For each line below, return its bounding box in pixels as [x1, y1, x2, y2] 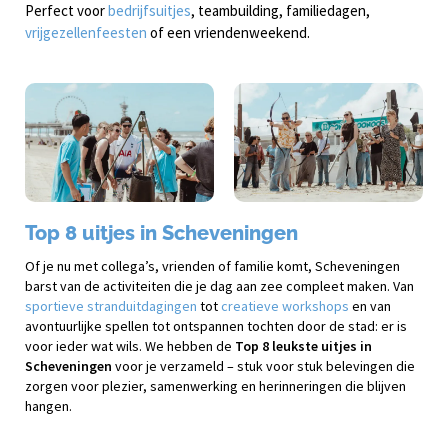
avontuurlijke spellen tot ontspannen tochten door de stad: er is [25, 316, 407, 335]
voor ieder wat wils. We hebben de [25, 336, 235, 355]
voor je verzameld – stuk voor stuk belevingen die [112, 356, 415, 375]
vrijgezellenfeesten [25, 23, 147, 42]
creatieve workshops [221, 296, 349, 315]
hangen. [25, 396, 72, 415]
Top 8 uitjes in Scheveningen [25, 220, 298, 245]
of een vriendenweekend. [147, 23, 310, 42]
